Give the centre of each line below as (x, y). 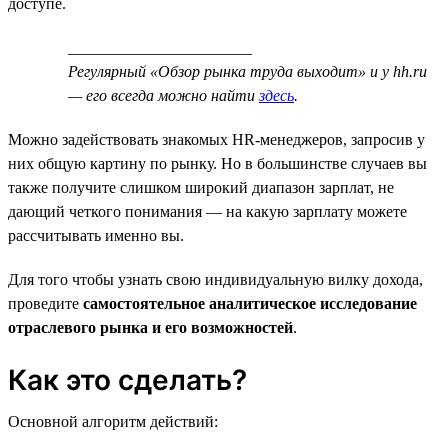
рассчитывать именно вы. (96, 235)
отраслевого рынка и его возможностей (150, 327)
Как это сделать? (127, 379)
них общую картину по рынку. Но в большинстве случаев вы (217, 163)
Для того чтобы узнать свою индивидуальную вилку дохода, (215, 279)
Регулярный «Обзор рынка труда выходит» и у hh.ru (247, 71)
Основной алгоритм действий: (113, 421)
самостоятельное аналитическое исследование (250, 303)
